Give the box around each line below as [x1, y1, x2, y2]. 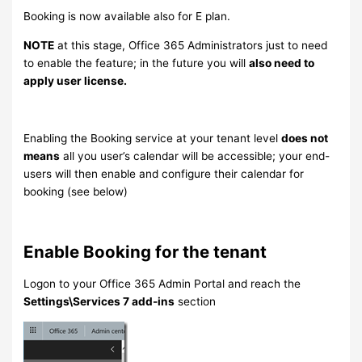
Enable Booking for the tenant [23, 241, 267, 262]
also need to [249, 56, 315, 69]
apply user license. [23, 74, 128, 87]
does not [281, 132, 329, 145]
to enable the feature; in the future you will [23, 56, 250, 69]
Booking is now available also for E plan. [23, 10, 231, 23]
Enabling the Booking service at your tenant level [23, 132, 282, 145]
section [175, 294, 217, 308]
